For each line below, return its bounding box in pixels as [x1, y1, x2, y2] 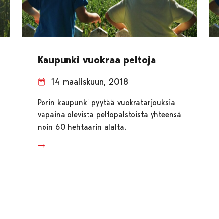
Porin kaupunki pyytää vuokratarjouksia [37, 97, 175, 107]
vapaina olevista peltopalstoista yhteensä [37, 109, 181, 119]
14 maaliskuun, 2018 [51, 76, 128, 87]
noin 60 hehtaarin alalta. [37, 122, 126, 131]
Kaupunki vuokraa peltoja [37, 53, 156, 66]
